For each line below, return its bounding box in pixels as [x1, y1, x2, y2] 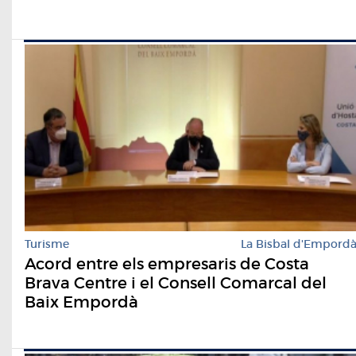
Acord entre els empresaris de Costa [25, 253, 309, 273]
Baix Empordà [25, 292, 138, 311]
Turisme [25, 236, 69, 251]
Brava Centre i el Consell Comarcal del [25, 273, 327, 292]
